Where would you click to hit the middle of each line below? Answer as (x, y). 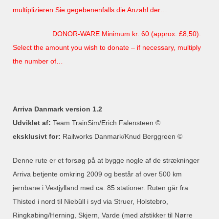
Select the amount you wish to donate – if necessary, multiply (107, 47)
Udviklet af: (33, 122)
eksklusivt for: (37, 136)
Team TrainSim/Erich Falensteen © (107, 122)
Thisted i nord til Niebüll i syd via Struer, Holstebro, (91, 201)
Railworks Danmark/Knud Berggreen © (122, 136)
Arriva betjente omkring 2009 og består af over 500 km (98, 174)
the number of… (38, 61)
